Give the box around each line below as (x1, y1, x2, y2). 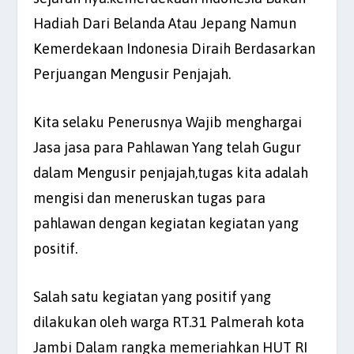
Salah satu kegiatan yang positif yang (33, 288, 272, 305)
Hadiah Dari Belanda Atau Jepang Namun (33, 15, 297, 32)
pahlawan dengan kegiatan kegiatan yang (33, 215, 299, 232)
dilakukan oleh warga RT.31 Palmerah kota (33, 313, 305, 330)
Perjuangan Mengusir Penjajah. (33, 66, 232, 83)
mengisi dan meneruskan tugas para (33, 190, 266, 207)
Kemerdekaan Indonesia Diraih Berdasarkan (33, 40, 316, 58)
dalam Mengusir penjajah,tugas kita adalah (33, 164, 309, 182)
